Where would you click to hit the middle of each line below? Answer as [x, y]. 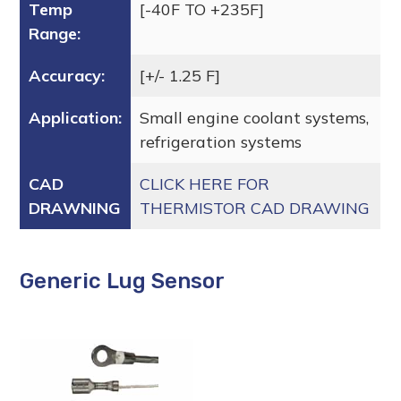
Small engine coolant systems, [255, 117]
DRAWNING [75, 208]
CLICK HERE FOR [205, 183]
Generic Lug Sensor [123, 281]
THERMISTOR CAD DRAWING [255, 208]
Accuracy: [67, 75]
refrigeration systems [221, 141]
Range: [55, 33]
